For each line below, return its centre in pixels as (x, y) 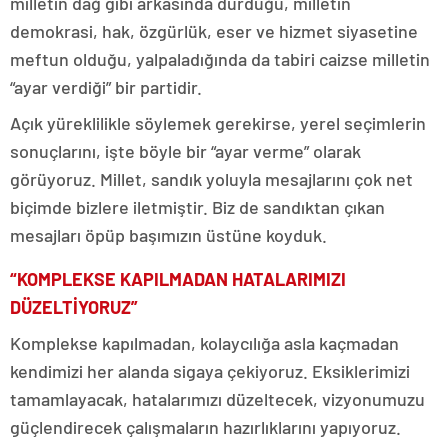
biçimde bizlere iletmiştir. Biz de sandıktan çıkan (197, 206)
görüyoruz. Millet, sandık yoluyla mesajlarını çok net (211, 178)
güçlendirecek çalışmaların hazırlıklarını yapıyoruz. (205, 426)
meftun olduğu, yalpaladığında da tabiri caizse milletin (220, 58)
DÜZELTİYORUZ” (74, 306)
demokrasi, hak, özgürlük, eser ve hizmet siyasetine (214, 30)
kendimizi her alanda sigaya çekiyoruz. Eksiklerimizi (210, 370)
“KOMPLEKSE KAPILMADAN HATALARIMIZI (178, 278)
